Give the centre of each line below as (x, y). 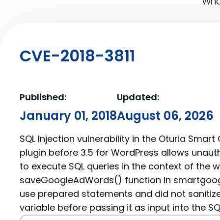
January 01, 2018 (68, 116)
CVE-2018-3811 (77, 56)
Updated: (138, 97)
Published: (43, 97)
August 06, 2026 (165, 116)
